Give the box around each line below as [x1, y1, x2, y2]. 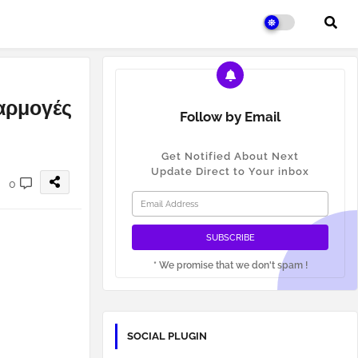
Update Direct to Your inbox [151, 165, 309, 177]
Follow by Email [180, 109, 280, 125]
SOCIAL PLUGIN [127, 330, 207, 342]
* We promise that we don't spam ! [153, 260, 308, 271]
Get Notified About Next [161, 150, 299, 162]
